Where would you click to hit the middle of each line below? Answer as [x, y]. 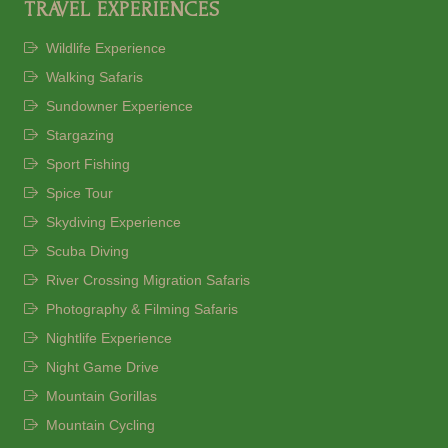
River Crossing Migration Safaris [146, 280]
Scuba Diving [85, 251]
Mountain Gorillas [99, 396]
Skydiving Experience [111, 222]
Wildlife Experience [104, 48]
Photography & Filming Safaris [140, 309]
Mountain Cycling [98, 425]
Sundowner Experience [117, 106]
